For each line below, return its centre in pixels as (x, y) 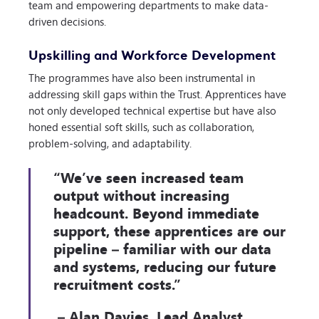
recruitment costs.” (117, 283)
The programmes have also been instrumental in (142, 77)
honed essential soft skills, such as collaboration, (141, 126)
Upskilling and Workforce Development (152, 54)
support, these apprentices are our (169, 230)
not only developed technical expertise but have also (152, 110)
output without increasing (141, 194)
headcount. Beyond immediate (156, 212)
